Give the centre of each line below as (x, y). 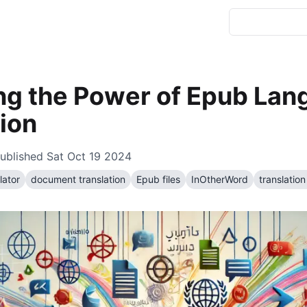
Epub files (158, 179)
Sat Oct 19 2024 (89, 156)
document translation (78, 179)
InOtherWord (220, 179)
